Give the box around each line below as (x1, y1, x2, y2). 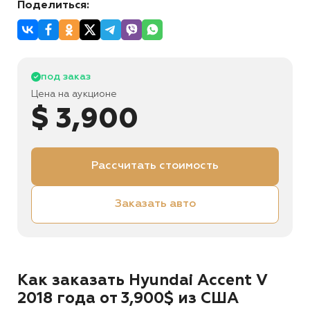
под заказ (41, 72, 91, 82)
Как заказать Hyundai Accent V (17, 273, 268, 289)
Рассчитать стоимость (91, 161, 219, 172)
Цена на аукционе (31, 89, 117, 100)
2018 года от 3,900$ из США (17, 291, 239, 307)
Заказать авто (114, 199, 196, 210)
